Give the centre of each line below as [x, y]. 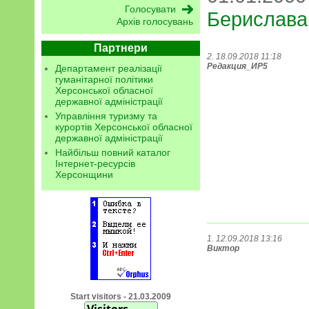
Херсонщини [84, 175]
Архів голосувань [155, 21]
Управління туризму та [106, 116]
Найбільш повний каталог [113, 152]
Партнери [121, 48]
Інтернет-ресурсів [95, 163]
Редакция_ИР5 [237, 67]
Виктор [223, 249]
